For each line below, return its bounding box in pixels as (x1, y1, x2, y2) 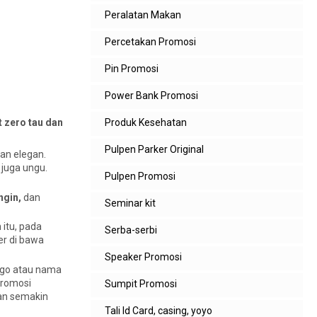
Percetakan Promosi (105, 36, 196, 47)
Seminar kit (105, 197, 156, 209)
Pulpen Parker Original (105, 144, 204, 155)
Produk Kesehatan (105, 117, 187, 128)
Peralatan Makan (105, 9, 181, 21)
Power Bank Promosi (105, 90, 198, 101)
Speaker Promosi (105, 251, 182, 263)
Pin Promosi (105, 63, 158, 74)
